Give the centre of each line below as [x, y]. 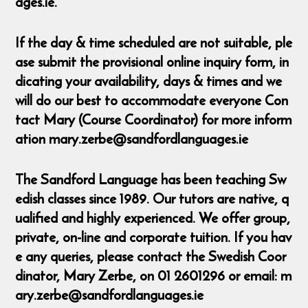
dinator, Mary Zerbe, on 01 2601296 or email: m [154, 275]
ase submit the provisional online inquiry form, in [152, 62]
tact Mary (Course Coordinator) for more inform [154, 120]
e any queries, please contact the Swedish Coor [151, 256]
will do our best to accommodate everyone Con [152, 100]
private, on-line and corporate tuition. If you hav [154, 236]
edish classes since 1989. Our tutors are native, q [152, 198]
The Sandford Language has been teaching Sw [151, 179]
